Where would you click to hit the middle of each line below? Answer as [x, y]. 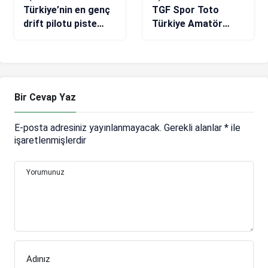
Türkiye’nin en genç [67, 10]
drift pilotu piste [60, 23]
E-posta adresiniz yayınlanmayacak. [88, 127]
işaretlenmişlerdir [50, 140]
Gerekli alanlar [194, 127]
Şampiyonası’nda [190, 37]
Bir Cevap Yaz [45, 97]
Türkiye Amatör [187, 23]
